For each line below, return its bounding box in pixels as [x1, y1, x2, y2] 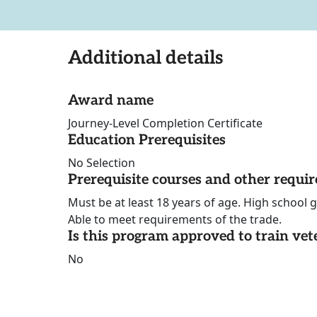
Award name [68, 92, 154, 110]
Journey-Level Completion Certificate [68, 115, 263, 132]
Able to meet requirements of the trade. [68, 212, 282, 228]
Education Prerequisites [68, 132, 226, 149]
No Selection [68, 155, 135, 171]
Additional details [68, 47, 223, 70]
